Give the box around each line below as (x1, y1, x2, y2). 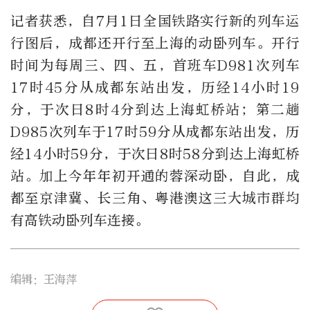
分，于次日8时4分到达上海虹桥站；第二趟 (10, 102, 300, 118)
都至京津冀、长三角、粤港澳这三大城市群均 (10, 190, 300, 207)
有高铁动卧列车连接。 (10, 212, 149, 229)
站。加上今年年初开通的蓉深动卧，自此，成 (10, 168, 300, 185)
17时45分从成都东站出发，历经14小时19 (10, 80, 300, 96)
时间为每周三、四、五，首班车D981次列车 (10, 57, 300, 74)
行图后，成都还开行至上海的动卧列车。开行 (10, 35, 300, 52)
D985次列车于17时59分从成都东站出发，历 (10, 124, 300, 140)
